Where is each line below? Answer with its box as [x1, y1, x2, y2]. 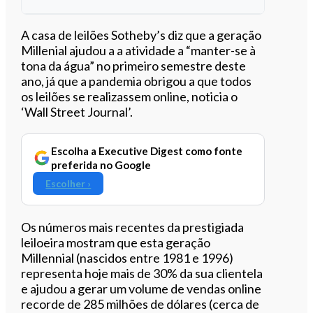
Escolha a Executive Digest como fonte [51, 144, 243, 157]
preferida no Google [51, 158, 152, 171]
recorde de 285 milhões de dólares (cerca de [21, 296, 260, 312]
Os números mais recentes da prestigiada [21, 219, 245, 235]
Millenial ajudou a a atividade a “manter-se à [21, 42, 256, 58]
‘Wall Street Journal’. [21, 103, 133, 119]
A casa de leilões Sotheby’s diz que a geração [21, 27, 262, 43]
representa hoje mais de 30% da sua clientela [21, 265, 263, 281]
